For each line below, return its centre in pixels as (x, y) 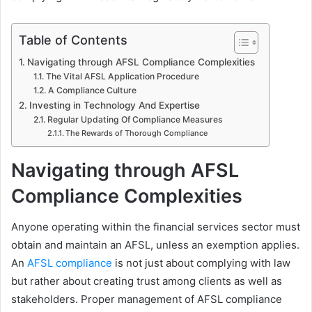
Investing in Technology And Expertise (114, 105)
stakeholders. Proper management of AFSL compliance (147, 299)
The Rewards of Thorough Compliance (136, 133)
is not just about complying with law (201, 263)
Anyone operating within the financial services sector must (156, 227)
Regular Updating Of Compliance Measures (135, 119)
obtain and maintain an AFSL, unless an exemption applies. (155, 245)
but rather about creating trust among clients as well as (147, 281)
